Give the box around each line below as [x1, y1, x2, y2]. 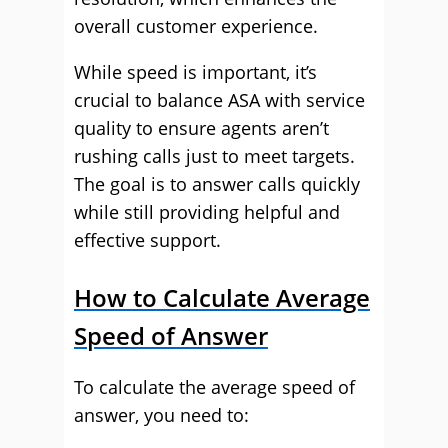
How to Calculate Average [74, 281, 370, 314]
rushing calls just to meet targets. [74, 144, 355, 168]
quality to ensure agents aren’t [74, 116, 329, 140]
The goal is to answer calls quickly [74, 172, 360, 196]
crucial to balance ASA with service [74, 88, 365, 112]
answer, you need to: [74, 403, 249, 427]
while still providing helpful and [74, 200, 340, 224]
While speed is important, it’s [74, 60, 317, 84]
